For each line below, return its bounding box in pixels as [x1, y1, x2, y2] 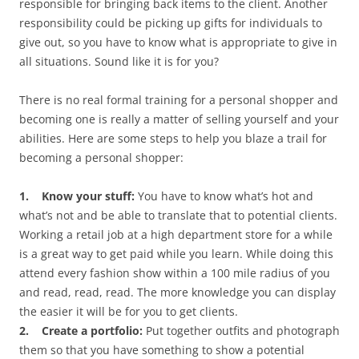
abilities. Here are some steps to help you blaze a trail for [19, 131, 327, 147]
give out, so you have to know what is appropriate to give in [19, 34, 337, 50]
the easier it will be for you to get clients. [19, 304, 238, 320]
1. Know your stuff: [19, 188, 138, 204]
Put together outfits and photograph [143, 323, 340, 339]
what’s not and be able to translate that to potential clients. [19, 208, 337, 224]
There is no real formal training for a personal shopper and [19, 92, 338, 108]
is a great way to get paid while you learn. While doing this [19, 246, 333, 262]
